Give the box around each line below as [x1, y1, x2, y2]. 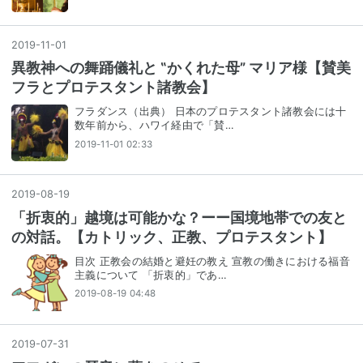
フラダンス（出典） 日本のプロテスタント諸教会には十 [75, 105, 347, 118]
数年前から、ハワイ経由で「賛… [75, 119, 234, 132]
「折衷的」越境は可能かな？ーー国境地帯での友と [11, 209, 347, 227]
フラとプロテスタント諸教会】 [11, 79, 216, 96]
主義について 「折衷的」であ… [75, 268, 227, 281]
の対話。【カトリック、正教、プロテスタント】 [11, 228, 332, 246]
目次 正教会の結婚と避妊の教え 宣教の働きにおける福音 [75, 254, 350, 267]
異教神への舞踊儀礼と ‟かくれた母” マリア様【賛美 [11, 59, 351, 77]
